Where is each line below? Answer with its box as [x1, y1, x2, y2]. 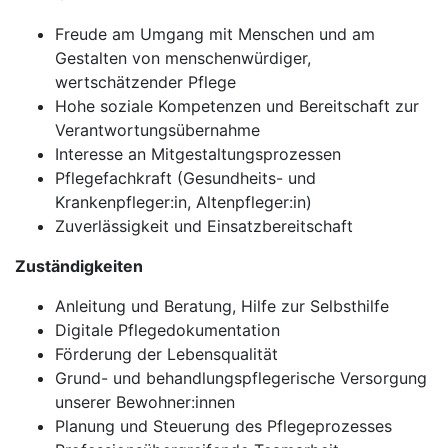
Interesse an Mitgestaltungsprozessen [55, 144, 341, 164]
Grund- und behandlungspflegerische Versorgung [55, 368, 427, 388]
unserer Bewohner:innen [55, 392, 235, 412]
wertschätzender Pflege [55, 72, 236, 92]
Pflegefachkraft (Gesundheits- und [55, 168, 316, 188]
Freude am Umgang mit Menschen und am [55, 24, 375, 44]
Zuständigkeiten [15, 256, 143, 276]
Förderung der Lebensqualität [55, 344, 278, 364]
